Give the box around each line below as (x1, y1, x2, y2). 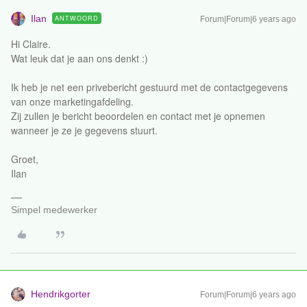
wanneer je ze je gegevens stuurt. (11, 123, 158, 137)
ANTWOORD (55, 14, 99, 23)
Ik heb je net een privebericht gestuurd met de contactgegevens (11, 80, 288, 94)
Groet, (11, 152, 38, 166)
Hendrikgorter (31, 288, 90, 299)
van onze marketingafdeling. (11, 95, 134, 108)
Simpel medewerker (11, 204, 97, 215)
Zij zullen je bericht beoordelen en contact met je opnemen (11, 109, 265, 123)
